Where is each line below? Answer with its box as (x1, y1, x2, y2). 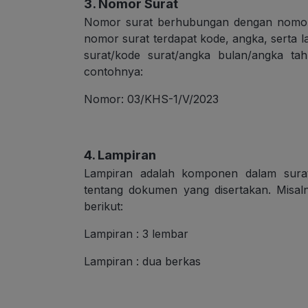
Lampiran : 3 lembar (84, 227, 188, 241)
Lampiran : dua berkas (84, 254, 201, 269)
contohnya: (84, 65, 143, 79)
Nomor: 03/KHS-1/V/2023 (84, 92, 219, 107)
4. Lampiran (84, 147, 156, 164)
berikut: (84, 199, 123, 214)
